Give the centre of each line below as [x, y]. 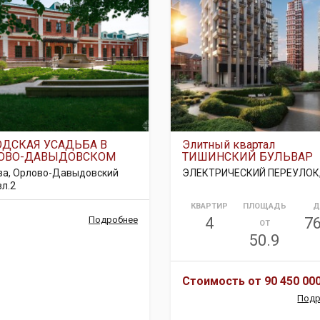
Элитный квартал [228, 145]
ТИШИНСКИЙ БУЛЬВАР [247, 157]
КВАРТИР [210, 206]
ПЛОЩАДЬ [264, 206]
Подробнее [113, 220]
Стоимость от [223, 281]
